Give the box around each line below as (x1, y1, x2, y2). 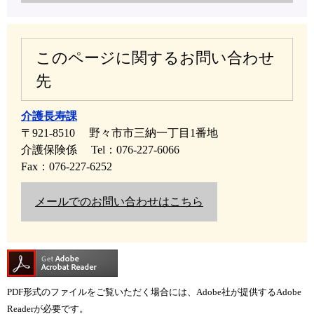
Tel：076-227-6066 (91, 143, 179, 156)
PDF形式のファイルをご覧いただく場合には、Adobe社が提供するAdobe (7, 286, 301, 297)
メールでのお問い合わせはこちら (35, 195, 203, 207)
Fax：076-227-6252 (21, 160, 112, 172)
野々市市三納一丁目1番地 (89, 126, 218, 139)
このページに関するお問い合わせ (36, 48, 275, 67)
